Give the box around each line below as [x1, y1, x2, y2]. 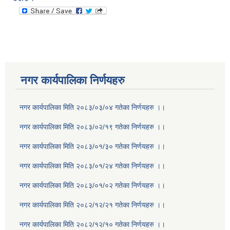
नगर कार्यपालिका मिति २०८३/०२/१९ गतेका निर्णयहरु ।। [20, 123, 165, 131]
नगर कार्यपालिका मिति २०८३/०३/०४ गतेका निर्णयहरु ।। [20, 103, 165, 112]
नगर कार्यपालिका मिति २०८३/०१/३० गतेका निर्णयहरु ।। [20, 142, 165, 151]
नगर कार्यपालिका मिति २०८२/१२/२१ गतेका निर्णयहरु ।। [20, 201, 165, 209]
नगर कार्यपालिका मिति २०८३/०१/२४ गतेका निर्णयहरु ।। [20, 162, 165, 170]
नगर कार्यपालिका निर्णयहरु [21, 74, 125, 87]
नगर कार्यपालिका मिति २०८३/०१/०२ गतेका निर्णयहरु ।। [20, 181, 165, 190]
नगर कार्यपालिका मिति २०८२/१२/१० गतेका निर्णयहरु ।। [20, 220, 165, 229]
